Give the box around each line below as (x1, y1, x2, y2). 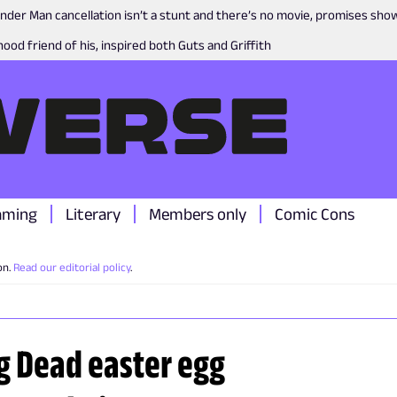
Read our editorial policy (13, 261, 130, 274)
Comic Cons (275, 205, 354, 223)
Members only (149, 205, 246, 223)
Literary (66, 205, 121, 223)
